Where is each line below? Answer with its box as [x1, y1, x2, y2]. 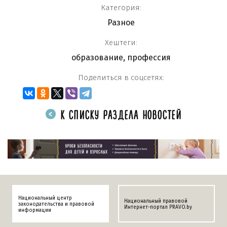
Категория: [101, 3, 141, 12]
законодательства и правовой [18, 201, 94, 207]
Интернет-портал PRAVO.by [124, 204, 192, 210]
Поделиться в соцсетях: [78, 72, 164, 82]
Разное [107, 17, 135, 27]
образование [71, 52, 123, 62]
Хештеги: [105, 37, 137, 47]
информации [18, 207, 51, 213]
